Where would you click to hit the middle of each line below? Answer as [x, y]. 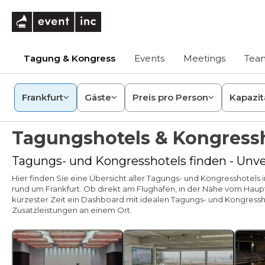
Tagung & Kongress [70, 58]
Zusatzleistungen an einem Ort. [72, 210]
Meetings [204, 58]
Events [149, 58]
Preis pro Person [170, 97]
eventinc [121, 17]
